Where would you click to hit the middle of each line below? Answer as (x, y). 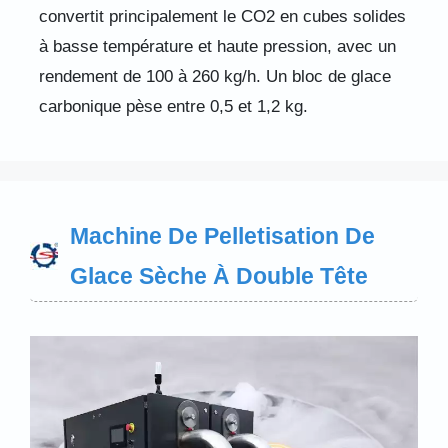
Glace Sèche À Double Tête (219, 275)
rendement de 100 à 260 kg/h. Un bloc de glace (214, 77)
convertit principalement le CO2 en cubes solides (222, 17)
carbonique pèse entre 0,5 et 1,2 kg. (173, 107)
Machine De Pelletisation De (222, 235)
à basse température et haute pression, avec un (217, 47)
